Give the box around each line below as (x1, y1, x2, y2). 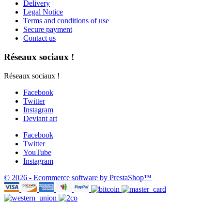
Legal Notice (23, 8, 63, 16)
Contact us (23, 34, 56, 43)
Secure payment (23, 25, 72, 34)
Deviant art (23, 114, 57, 123)
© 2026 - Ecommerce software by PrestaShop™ (4, 173, 152, 182)
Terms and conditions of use (23, 16, 109, 25)
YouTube (23, 148, 51, 156)
